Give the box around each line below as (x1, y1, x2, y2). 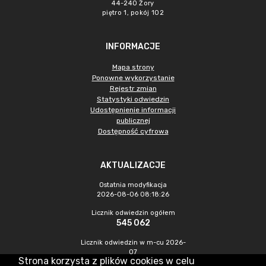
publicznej (116, 116, 150, 125)
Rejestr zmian (109, 84, 157, 93)
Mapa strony (112, 63, 154, 71)
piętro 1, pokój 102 (102, 9, 164, 17)
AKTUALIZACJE (100, 160, 166, 170)
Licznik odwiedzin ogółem (91, 209, 175, 217)
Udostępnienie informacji (90, 106, 176, 114)
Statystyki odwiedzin (97, 95, 169, 103)
